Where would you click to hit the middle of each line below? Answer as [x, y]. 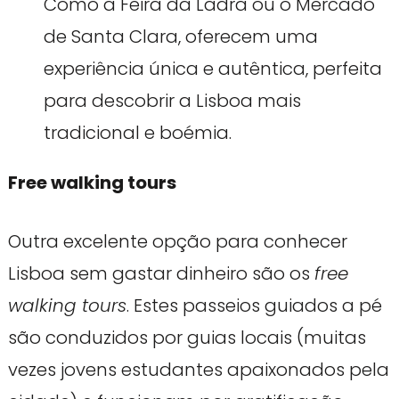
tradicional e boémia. [137, 132]
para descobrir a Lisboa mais [172, 100]
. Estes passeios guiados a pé [254, 305]
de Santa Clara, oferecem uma [180, 36]
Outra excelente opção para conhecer [177, 241]
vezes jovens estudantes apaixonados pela [198, 369]
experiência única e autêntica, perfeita [212, 68]
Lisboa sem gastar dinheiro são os [161, 273]
